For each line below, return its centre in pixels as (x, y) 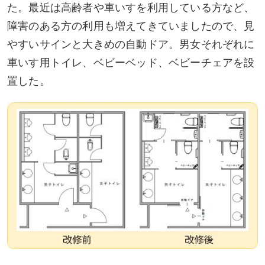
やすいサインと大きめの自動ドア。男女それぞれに (131, 44)
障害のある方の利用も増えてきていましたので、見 (131, 26)
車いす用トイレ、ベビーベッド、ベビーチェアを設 (131, 62)
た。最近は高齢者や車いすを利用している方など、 (131, 7)
